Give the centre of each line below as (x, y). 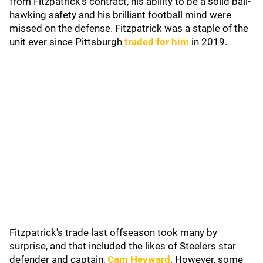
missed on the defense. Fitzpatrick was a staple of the (129, 28)
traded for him (157, 42)
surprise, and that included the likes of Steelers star (123, 246)
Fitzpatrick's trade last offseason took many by (113, 232)
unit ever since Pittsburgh (67, 42)
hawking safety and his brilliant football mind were (120, 15)
